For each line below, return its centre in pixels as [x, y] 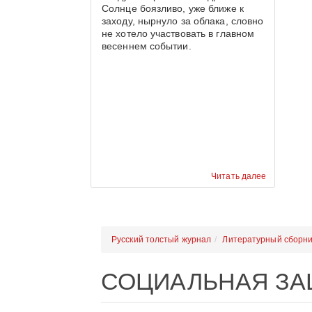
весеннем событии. [147, 46]
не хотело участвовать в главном [178, 33]
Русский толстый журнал [162, 240]
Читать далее [239, 176]
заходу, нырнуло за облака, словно [183, 21]
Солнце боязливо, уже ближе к [173, 8]
